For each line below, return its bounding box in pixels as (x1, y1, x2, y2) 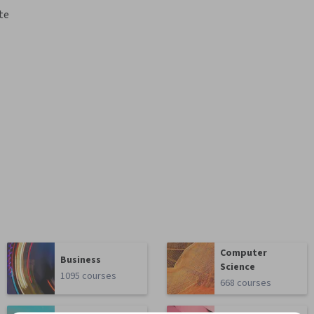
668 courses (220, 276, 272, 290)
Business (60, 253, 102, 267)
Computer (220, 246, 268, 260)
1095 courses (60, 269, 117, 283)
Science (220, 260, 256, 274)
